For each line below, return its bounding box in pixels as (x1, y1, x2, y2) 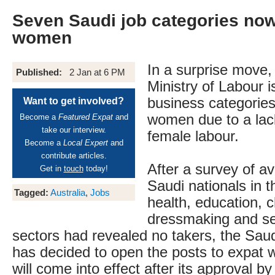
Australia (50, 187, 85, 198)
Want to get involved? (23, 96, 124, 106)
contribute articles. (41, 151, 107, 160)
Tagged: (14, 187, 48, 198)
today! (83, 164, 108, 173)
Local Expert (63, 138, 108, 147)
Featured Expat (58, 112, 113, 122)
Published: (16, 67, 67, 77)
